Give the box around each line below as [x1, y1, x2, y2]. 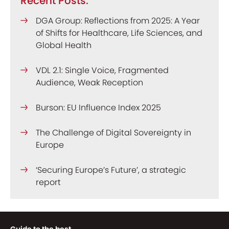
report [36, 176, 61, 188]
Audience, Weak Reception [36, 77, 143, 88]
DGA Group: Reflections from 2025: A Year [36, 15, 200, 27]
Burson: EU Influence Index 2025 [36, 102, 161, 113]
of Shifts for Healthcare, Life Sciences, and [36, 27, 202, 39]
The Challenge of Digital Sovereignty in [36, 127, 191, 139]
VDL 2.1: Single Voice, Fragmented [36, 64, 169, 76]
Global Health [36, 39, 91, 51]
